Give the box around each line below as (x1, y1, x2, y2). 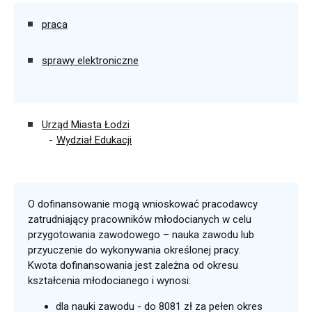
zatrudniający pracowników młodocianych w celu (28, 213, 251, 226)
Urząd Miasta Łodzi (42, 118, 130, 131)
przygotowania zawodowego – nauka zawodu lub (28, 228, 254, 241)
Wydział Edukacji (56, 134, 132, 146)
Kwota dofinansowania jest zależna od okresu (28, 259, 238, 272)
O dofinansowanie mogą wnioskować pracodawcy (28, 198, 258, 210)
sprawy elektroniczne (42, 54, 139, 67)
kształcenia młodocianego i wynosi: (28, 274, 191, 287)
